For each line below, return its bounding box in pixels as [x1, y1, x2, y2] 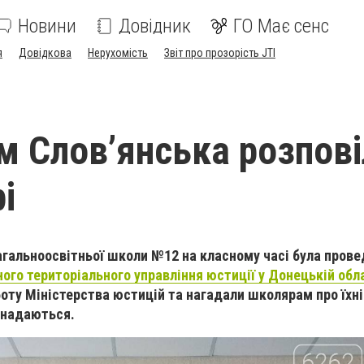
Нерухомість [88, 46, 148, 59]
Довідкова [19, 46, 71, 59]
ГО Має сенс [233, 15, 329, 37]
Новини [18, 15, 76, 37]
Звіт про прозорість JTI [164, 46, 275, 59]
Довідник [119, 15, 191, 37]
